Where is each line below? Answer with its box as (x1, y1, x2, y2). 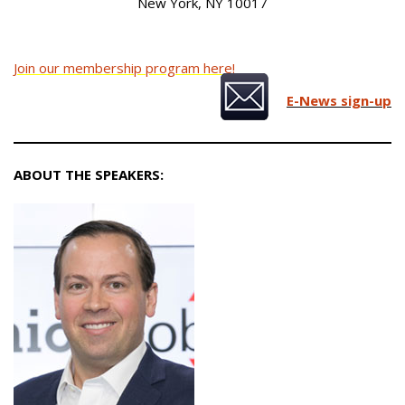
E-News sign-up (287, 90, 391, 109)
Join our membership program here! (14, 58, 235, 77)
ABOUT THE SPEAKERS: (14, 165, 164, 184)
